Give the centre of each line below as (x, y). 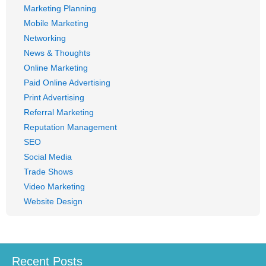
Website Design (53, 201)
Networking (45, 38)
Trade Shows (48, 172)
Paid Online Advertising (67, 83)
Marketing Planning (60, 8)
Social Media (48, 157)
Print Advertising (54, 97)
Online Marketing (56, 68)
